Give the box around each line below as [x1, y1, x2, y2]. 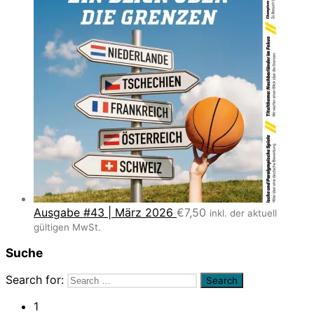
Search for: [6, 272, 64, 287]
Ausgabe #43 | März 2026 [34, 205, 173, 220]
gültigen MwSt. [34, 221, 101, 233]
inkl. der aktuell [210, 207, 277, 219]
